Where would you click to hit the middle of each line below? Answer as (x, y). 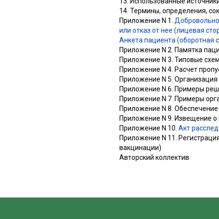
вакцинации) (140, 147)
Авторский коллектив (154, 157)
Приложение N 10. (149, 128)
